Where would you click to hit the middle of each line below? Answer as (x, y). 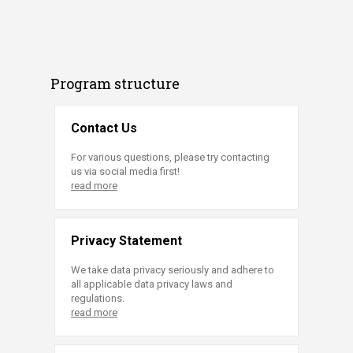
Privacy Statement (126, 240)
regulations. (98, 298)
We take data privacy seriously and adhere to (173, 269)
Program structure (115, 83)
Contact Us (104, 128)
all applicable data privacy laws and (152, 284)
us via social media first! (125, 171)
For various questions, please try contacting (170, 157)
